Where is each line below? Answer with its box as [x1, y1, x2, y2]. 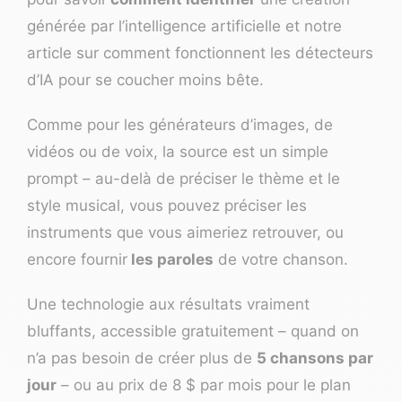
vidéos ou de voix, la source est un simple [27, 143, 328, 162]
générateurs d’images [149, 116, 305, 135]
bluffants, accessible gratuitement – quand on [27, 322, 359, 341]
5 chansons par [257, 349, 373, 368]
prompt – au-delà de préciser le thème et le [27, 170, 340, 188]
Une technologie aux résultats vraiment [27, 295, 310, 314]
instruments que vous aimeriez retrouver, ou [27, 223, 344, 242]
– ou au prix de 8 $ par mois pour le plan [57, 376, 351, 395]
